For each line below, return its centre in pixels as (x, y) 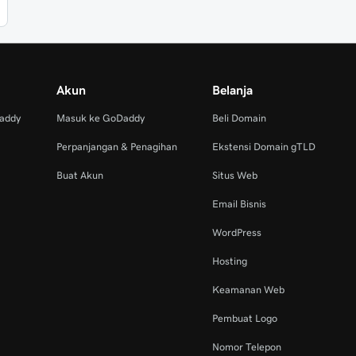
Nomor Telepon (246, 347)
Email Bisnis (239, 204)
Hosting (229, 261)
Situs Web (234, 175)
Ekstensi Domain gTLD (263, 147)
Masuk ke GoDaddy (100, 118)
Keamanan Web (248, 290)
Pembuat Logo (244, 318)
